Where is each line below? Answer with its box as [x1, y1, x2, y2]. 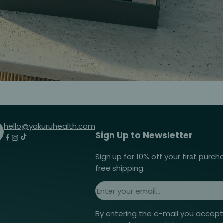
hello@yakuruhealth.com [4, 120, 95, 131]
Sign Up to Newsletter [95, 129, 193, 142]
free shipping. [95, 163, 145, 173]
